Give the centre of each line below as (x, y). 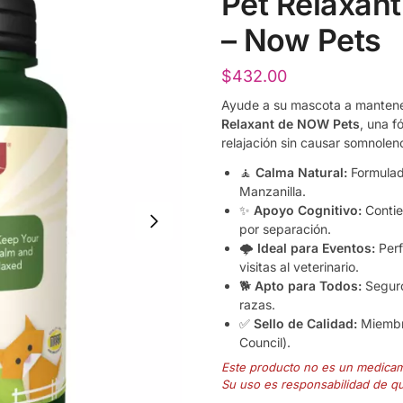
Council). (264, 342)
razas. (257, 304)
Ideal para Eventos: (316, 247)
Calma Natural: (301, 172)
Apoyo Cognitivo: (307, 210)
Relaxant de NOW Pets (290, 123)
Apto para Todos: (308, 285)
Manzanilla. (272, 191)
